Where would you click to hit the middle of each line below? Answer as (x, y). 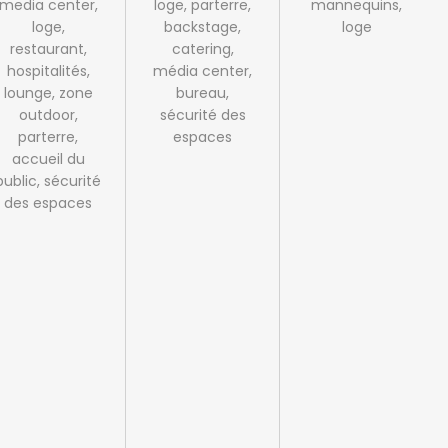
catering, (202, 49)
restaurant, (48, 49)
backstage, (203, 27)
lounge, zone (48, 93)
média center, (203, 71)
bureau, (203, 93)
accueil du (48, 159)
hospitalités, (48, 71)
